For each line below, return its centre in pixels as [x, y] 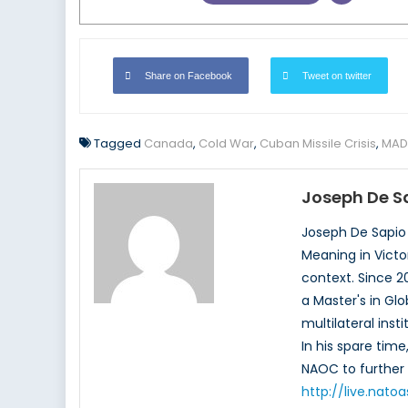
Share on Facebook [189, 76]
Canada [168, 144]
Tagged [119, 144]
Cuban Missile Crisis [318, 144]
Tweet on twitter [337, 76]
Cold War [226, 144]
